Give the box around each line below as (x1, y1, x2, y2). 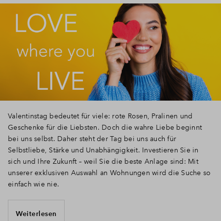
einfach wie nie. (8, 180, 59, 189)
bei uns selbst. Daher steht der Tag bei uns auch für (8, 134, 176, 144)
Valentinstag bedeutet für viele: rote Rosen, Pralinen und (8, 111, 193, 121)
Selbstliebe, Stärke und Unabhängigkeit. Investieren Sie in (8, 146, 199, 155)
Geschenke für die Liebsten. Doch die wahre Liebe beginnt (8, 123, 202, 132)
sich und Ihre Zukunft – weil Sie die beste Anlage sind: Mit (8, 157, 198, 166)
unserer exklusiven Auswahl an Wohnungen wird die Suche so (8, 168, 211, 178)
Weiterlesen (16, 209, 57, 218)
